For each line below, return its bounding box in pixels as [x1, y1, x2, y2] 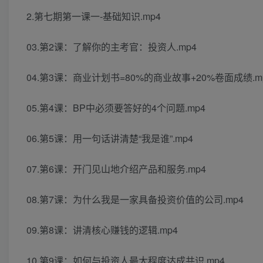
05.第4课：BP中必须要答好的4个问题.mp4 [26, 101, 205, 115]
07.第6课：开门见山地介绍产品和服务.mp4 [26, 162, 206, 176]
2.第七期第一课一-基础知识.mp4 [26, 9, 161, 23]
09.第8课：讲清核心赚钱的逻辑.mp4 [26, 223, 178, 237]
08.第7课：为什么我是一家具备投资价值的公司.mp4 [26, 193, 244, 207]
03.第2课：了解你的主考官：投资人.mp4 [26, 40, 197, 54]
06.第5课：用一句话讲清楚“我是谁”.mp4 [26, 131, 193, 146]
